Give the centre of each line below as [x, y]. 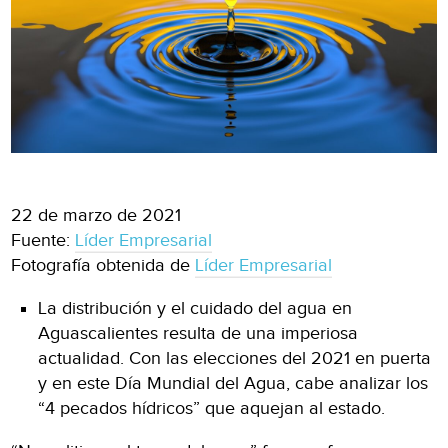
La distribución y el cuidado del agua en [195, 308]
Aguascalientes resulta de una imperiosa [198, 333]
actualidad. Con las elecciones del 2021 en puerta [235, 358]
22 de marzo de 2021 [96, 215]
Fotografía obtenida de [103, 265]
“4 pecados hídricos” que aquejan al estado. [212, 408]
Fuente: [43, 240]
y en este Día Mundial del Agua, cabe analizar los [233, 383]
